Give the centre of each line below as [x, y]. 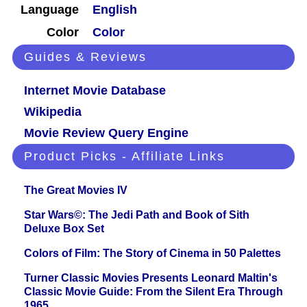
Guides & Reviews [85, 57]
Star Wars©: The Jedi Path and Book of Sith [137, 215]
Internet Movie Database [95, 91]
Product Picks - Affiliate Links [124, 157]
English [115, 10]
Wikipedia [53, 112]
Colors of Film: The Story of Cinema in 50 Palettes [152, 254]
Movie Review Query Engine [106, 133]
